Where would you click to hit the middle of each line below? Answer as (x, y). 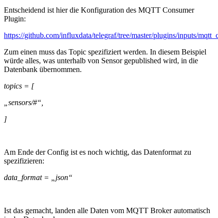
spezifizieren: (24, 161)
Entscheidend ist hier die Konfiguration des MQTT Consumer (99, 10)
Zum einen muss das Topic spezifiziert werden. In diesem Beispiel (105, 52)
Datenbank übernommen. (43, 70)
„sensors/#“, (24, 103)
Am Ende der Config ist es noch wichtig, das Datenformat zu (98, 152)
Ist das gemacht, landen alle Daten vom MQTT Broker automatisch (107, 211)
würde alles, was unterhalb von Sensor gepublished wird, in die (101, 61)
